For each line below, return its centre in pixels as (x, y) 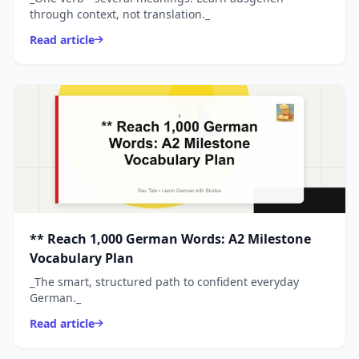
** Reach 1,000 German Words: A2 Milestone (170, 239)
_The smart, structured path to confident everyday (164, 282)
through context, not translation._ (120, 14)
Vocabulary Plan (82, 258)
